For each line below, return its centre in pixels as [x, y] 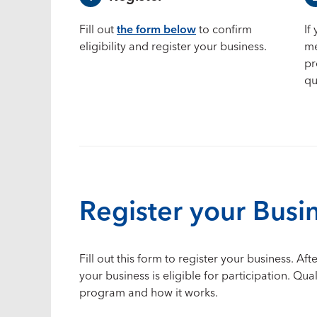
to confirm [224, 30]
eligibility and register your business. [173, 47]
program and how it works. [149, 293]
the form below [156, 30]
